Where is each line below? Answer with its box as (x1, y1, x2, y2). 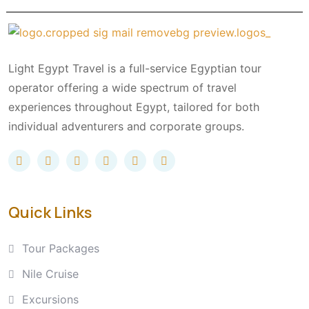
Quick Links (8, 201, 92, 223)
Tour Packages (22, 241, 99, 255)
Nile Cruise (22, 266, 79, 281)
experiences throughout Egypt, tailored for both (8, 100, 259, 114)
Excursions (22, 292, 79, 306)
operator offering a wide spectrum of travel (8, 81, 237, 95)
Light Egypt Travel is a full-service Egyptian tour (8, 61, 261, 76)
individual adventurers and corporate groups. (8, 119, 244, 134)
